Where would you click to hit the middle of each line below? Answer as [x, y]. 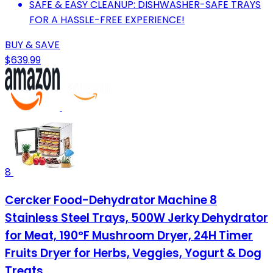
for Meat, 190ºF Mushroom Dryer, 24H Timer [129, 236]
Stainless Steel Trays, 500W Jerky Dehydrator [136, 218]
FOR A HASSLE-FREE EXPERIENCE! [107, 20]
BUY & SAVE [32, 45]
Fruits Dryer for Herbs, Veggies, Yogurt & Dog [133, 253]
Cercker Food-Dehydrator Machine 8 [111, 200]
